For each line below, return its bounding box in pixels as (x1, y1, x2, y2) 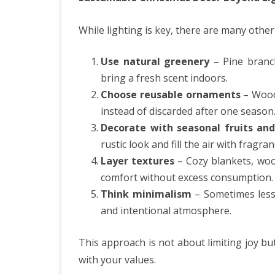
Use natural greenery (101, 54, 210, 68)
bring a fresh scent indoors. (101, 71, 228, 85)
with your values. (79, 252, 156, 266)
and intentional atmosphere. (101, 203, 231, 217)
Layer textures (101, 153, 175, 168)
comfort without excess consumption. (101, 170, 273, 184)
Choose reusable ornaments (101, 87, 241, 101)
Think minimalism (101, 187, 192, 201)
